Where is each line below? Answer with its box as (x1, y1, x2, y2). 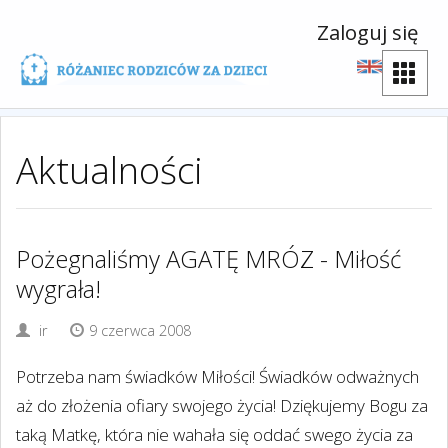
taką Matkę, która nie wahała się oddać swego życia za (16, 423, 413, 446)
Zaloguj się (317, 18, 418, 46)
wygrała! (16, 273, 101, 305)
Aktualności (16, 145, 203, 195)
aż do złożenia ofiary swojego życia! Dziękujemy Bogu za (16, 394, 428, 417)
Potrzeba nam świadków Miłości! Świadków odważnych (16, 365, 419, 388)
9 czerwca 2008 (89, 321, 191, 340)
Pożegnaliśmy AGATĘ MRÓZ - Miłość (16, 243, 401, 275)
